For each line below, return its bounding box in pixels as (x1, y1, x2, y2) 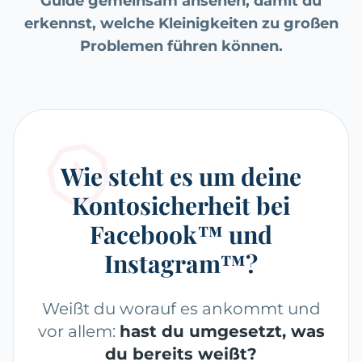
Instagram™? (104, 247, 258, 280)
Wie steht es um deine (61, 160, 301, 193)
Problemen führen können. (79, 37, 283, 56)
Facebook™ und (90, 218, 272, 251)
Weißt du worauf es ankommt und (41, 299, 321, 319)
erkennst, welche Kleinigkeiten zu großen (23, 15, 339, 33)
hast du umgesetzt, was (119, 322, 325, 342)
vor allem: (37, 322, 120, 342)
